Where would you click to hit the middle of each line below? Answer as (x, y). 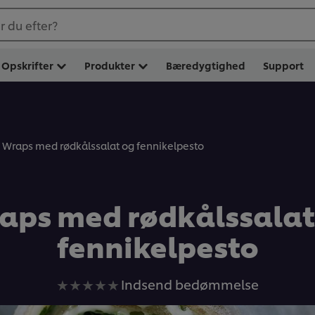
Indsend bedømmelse (190, 284)
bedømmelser (205, 302)
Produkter (110, 65)
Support (283, 65)
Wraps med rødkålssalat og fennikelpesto (103, 146)
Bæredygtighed (206, 65)
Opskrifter (27, 65)
